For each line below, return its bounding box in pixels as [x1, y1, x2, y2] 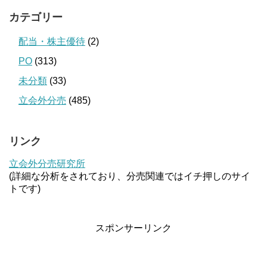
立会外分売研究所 [9, 159, 85, 169]
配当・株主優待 [18, 36, 85, 46]
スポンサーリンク [95, 223, 172, 233]
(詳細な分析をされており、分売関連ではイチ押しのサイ [9, 171, 250, 181]
